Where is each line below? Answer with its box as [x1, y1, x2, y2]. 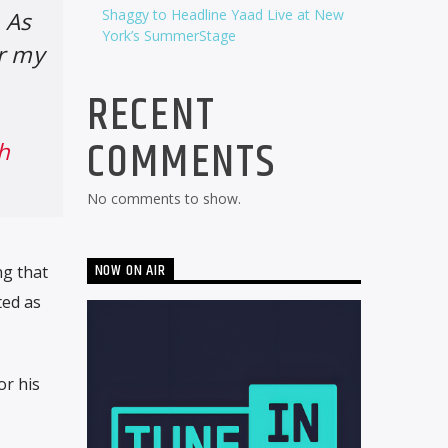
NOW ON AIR [94, 258, 166, 284]
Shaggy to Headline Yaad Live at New [101, 4, 344, 24]
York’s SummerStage [101, 25, 236, 45]
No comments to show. [86, 188, 241, 208]
